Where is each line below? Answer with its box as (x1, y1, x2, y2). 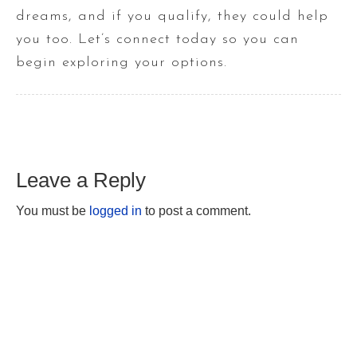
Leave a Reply (16, 167, 146, 192)
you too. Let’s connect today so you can (16, 31, 299, 47)
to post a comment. (142, 203, 251, 218)
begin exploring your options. (16, 54, 227, 70)
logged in (89, 203, 142, 218)
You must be (16, 203, 89, 218)
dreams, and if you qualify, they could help (16, 8, 328, 24)
